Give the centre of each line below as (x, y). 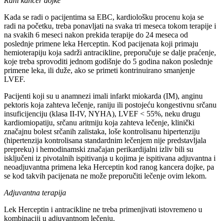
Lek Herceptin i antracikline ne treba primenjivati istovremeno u (103, 209)
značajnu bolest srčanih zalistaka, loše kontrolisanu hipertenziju (102, 131)
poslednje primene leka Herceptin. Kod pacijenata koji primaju (101, 43)
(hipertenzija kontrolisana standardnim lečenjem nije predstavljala (105, 140)
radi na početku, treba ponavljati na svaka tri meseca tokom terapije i (110, 26)
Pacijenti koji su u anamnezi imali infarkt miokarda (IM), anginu (103, 96)
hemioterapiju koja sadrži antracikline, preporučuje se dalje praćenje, (110, 52)
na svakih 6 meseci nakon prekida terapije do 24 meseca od (96, 35)
